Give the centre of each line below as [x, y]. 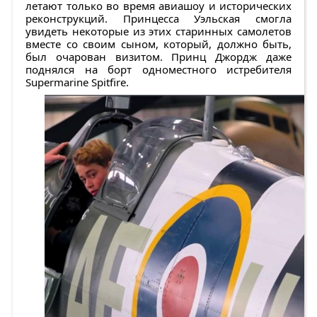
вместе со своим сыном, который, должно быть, [158, 44]
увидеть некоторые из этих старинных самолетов [158, 31]
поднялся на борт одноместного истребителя [158, 70]
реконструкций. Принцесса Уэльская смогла [158, 19]
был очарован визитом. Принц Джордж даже [158, 57]
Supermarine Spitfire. [77, 82]
